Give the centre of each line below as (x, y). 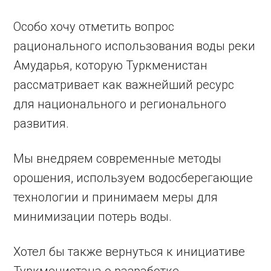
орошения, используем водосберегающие (133, 178)
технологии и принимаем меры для (116, 197)
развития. (41, 123)
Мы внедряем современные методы (118, 158)
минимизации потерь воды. (93, 216)
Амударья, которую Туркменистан (111, 65)
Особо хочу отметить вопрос (94, 26)
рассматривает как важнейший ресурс (124, 84)
